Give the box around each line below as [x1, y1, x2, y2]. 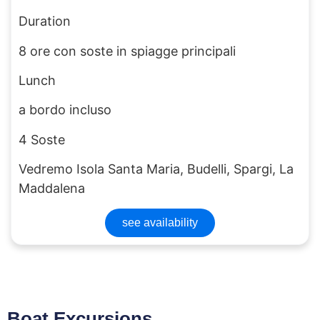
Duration [19, 14, 71, 29]
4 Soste [19, 131, 65, 147]
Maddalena [19, 181, 85, 196]
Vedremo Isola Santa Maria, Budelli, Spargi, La [19, 161, 294, 177]
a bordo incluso [19, 102, 111, 118]
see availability [122, 216, 198, 229]
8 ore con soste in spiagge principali [19, 43, 236, 59]
